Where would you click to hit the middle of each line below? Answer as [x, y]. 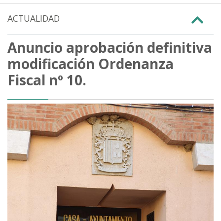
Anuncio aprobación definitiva [110, 47]
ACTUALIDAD [34, 18]
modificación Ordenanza [91, 63]
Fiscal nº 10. [47, 80]
